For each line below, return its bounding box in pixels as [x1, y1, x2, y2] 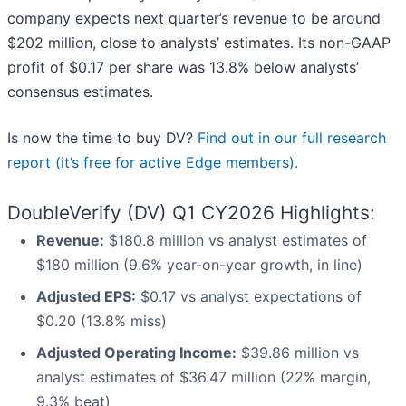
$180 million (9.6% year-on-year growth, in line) [36, 256, 362, 275]
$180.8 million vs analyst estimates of [104, 231, 367, 250]
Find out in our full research [198, 129, 386, 148]
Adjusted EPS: [36, 287, 136, 306]
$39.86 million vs [237, 343, 359, 362]
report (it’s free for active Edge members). [7, 153, 298, 172]
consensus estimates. [7, 82, 153, 101]
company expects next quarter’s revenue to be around [7, 9, 381, 28]
